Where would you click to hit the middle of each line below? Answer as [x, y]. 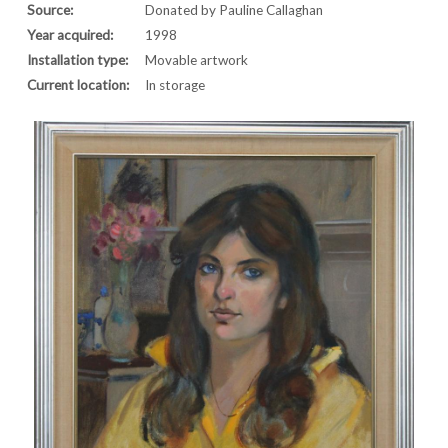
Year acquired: [70, 35]
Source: [50, 10]
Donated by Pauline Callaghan [234, 10]
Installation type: [78, 60]
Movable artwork [197, 60]
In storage [175, 85]
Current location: [78, 85]
